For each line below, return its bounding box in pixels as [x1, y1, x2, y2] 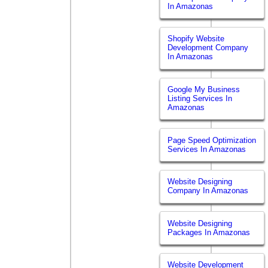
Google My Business [167, 85, 240, 95]
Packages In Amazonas [167, 227, 251, 237]
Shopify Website [167, 34, 225, 44]
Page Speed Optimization [167, 135, 257, 145]
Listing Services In [167, 94, 233, 103]
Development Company [167, 43, 249, 53]
